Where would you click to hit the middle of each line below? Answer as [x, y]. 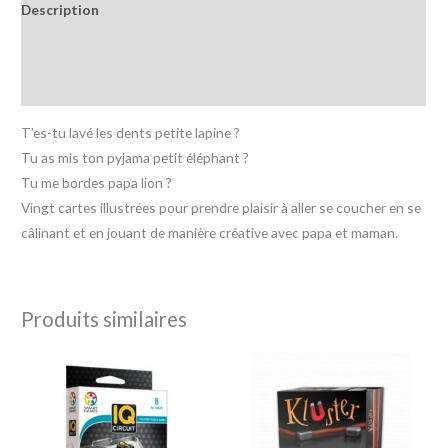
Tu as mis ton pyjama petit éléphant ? [135, 157]
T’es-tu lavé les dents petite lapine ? [131, 132]
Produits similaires [104, 318]
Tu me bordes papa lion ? [97, 182]
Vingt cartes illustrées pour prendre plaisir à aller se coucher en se [221, 207]
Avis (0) [45, 87]
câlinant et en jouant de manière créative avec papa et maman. [210, 232]
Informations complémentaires [124, 48]
